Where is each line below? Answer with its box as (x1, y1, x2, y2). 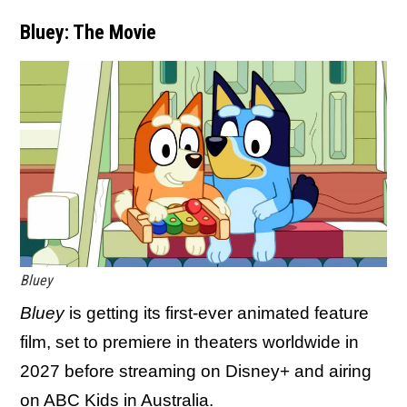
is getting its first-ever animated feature (65, 303, 369, 323)
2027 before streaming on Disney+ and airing (20, 362, 372, 382)
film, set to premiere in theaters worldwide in (20, 333, 359, 352)
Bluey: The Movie (20, 21, 156, 44)
